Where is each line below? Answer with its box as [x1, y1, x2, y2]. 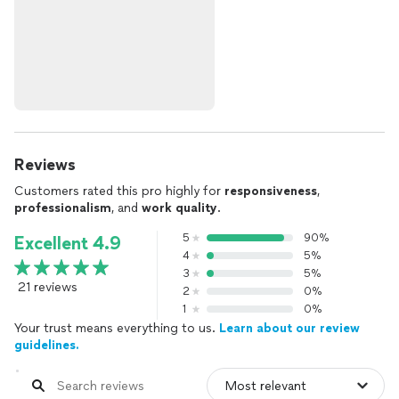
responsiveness [224, 183, 317, 199]
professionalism [14, 200, 111, 216]
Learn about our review [219, 321, 360, 336]
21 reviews [18, 280, 77, 295]
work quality [142, 200, 217, 216]
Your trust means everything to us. [14, 321, 219, 336]
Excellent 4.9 [14, 232, 121, 254]
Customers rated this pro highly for [14, 183, 224, 199]
